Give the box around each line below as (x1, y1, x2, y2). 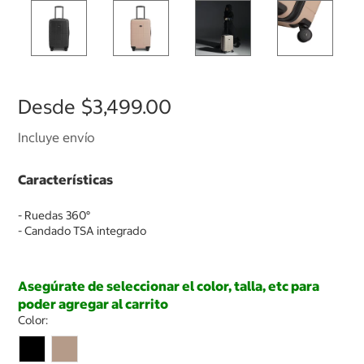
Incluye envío (18, 129, 95, 146)
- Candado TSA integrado (18, 223, 146, 239)
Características (18, 171, 113, 188)
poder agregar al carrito (18, 296, 168, 313)
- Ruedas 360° (18, 208, 90, 223)
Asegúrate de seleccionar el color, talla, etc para (18, 278, 319, 295)
